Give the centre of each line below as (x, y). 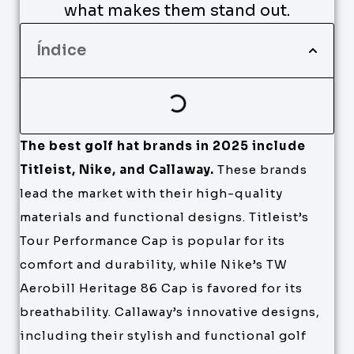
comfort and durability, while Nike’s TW (154, 264)
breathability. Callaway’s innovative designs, (170, 312)
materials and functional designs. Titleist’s (164, 217)
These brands (261, 169)
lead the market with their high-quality (151, 193)
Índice (61, 51)
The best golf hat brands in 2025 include (163, 146)
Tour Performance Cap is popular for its (153, 241)
